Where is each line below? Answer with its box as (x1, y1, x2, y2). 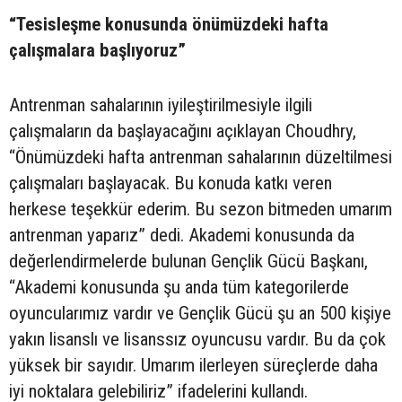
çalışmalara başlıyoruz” (9, 39, 186, 62)
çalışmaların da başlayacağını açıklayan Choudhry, (9, 120, 356, 143)
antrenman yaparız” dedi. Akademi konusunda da (9, 224, 354, 247)
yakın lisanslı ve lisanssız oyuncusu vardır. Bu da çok (9, 328, 386, 351)
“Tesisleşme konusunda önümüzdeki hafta (9, 13, 328, 36)
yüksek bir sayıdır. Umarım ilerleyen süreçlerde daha (9, 354, 378, 377)
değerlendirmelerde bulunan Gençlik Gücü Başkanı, (9, 250, 368, 273)
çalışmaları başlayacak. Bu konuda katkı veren (9, 172, 332, 195)
